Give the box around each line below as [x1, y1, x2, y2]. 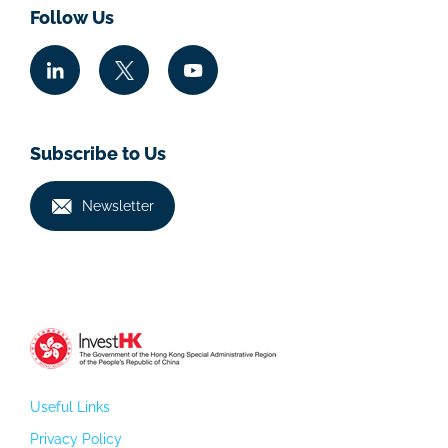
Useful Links [30, 399, 110, 416]
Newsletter [81, 197, 154, 214]
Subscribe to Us [30, 143, 166, 165]
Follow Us [30, 7, 114, 29]
